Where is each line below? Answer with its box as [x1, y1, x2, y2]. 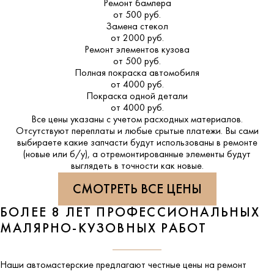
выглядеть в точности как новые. [70, 161, 204, 172]
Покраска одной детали [86, 92, 188, 102]
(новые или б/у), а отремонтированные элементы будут [23, 150, 251, 160]
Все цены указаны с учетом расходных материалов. [31, 115, 243, 125]
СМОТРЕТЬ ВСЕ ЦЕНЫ [72, 183, 202, 197]
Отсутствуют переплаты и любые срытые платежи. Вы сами [15, 127, 259, 137]
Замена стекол [106, 22, 168, 32]
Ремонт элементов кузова [84, 45, 190, 56]
